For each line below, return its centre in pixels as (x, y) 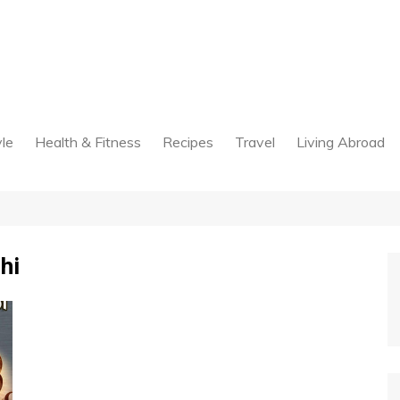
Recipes (188, 142)
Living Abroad (341, 142)
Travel (255, 142)
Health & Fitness (88, 142)
